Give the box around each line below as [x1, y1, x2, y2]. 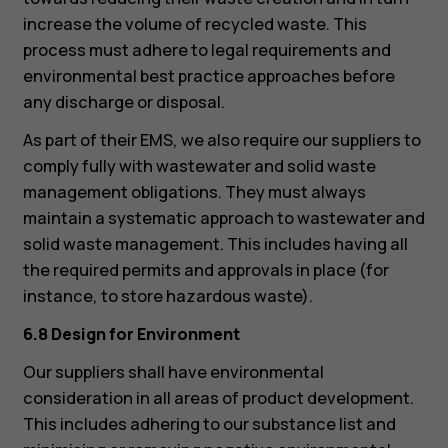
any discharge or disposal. [22, 90, 225, 113]
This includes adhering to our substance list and [22, 413, 396, 436]
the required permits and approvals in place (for [22, 258, 389, 281]
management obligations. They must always [22, 180, 366, 203]
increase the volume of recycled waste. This [22, 12, 367, 35]
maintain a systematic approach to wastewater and [22, 206, 425, 229]
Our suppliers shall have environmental [22, 361, 324, 384]
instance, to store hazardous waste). [22, 284, 313, 307]
